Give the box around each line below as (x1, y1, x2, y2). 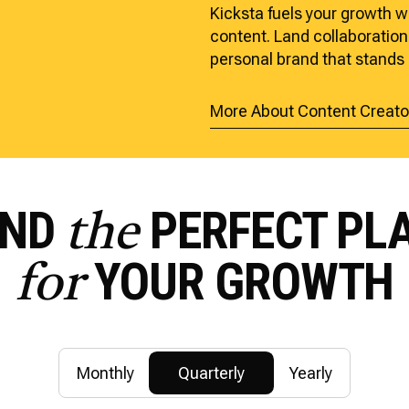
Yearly (288, 363, 332, 383)
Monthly (77, 363, 134, 383)
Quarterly (178, 363, 245, 383)
